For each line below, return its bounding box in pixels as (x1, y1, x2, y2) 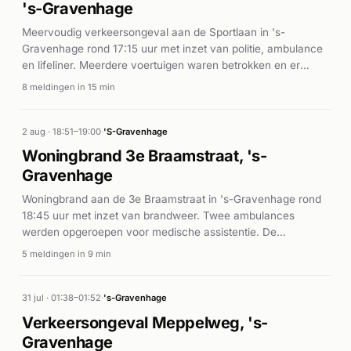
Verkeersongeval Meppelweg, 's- (22, 313, 269, 332)
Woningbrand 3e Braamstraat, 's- (22, 147, 267, 166)
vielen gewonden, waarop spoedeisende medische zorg (22, 74, 302, 88)
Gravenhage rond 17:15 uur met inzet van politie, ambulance (22, 42, 323, 55)
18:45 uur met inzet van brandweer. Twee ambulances (22, 208, 295, 222)
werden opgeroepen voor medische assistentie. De (22, 225, 277, 238)
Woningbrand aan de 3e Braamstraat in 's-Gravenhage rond (22, 192, 321, 205)
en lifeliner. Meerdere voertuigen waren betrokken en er (22, 58, 300, 71)
